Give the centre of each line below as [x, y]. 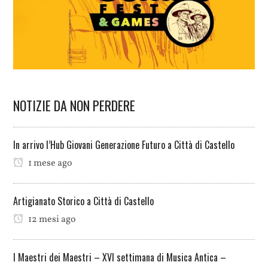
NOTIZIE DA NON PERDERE [74, 106]
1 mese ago [50, 164]
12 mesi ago [51, 220]
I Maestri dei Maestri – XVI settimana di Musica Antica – [120, 258]
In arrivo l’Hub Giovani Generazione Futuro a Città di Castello [124, 145]
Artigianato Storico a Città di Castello [84, 201]
